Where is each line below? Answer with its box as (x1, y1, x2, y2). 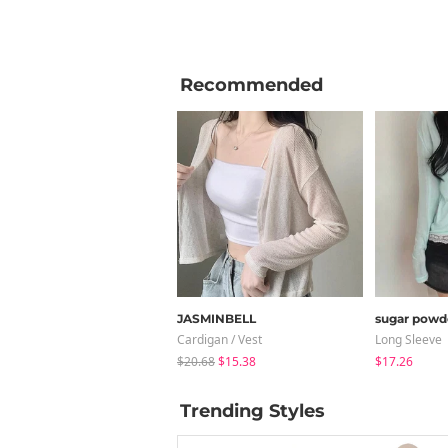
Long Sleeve (375, 330, 442, 348)
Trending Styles (180, 399, 325, 422)
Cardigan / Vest (177, 330, 262, 348)
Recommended (180, 73, 323, 96)
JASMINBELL (177, 310, 256, 326)
